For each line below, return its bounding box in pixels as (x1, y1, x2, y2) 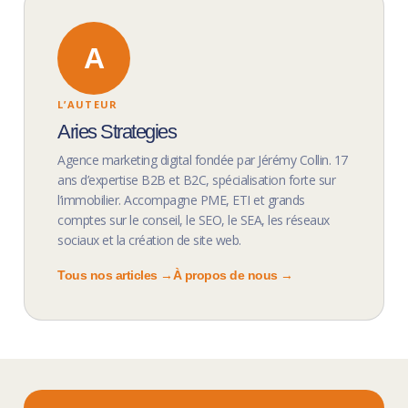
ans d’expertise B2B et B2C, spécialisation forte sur (57, 171, 335, 189)
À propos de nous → (172, 268, 293, 282)
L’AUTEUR (57, 97, 118, 111)
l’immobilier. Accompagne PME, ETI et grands (57, 191, 305, 209)
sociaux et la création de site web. (57, 231, 241, 249)
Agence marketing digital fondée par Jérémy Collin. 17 (57, 151, 348, 168)
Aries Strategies (57, 120, 176, 143)
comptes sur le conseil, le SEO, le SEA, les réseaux (57, 211, 330, 229)
